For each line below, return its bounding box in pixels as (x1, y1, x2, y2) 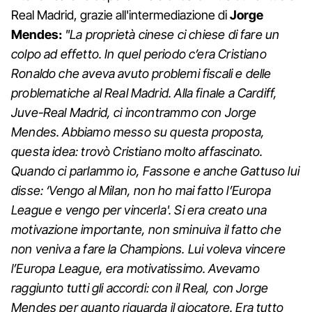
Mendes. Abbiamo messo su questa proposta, (11, 125, 265, 140)
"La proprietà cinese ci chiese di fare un (65, 27, 280, 42)
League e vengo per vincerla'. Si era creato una (11, 203, 267, 218)
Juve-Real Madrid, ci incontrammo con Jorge (11, 105, 257, 120)
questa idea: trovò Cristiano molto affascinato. (11, 144, 263, 159)
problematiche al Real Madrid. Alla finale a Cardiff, (11, 86, 278, 101)
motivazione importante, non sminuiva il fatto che (11, 222, 281, 237)
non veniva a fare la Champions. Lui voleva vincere (11, 242, 286, 257)
